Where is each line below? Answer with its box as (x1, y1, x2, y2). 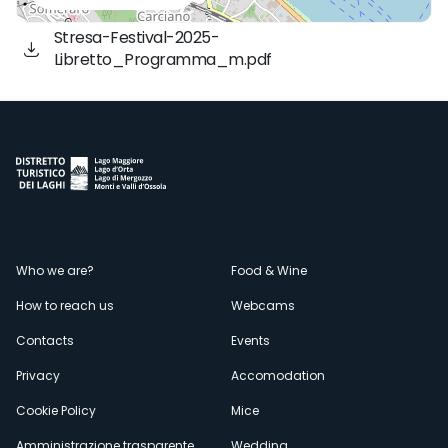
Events (231, 332, 270, 349)
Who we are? (16, 262, 94, 279)
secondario (16, 304, 222, 356)
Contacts (16, 332, 74, 349)
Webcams (231, 297, 295, 314)
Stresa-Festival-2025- (53, 26, 219, 50)
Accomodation (231, 367, 325, 384)
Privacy (16, 367, 60, 384)
